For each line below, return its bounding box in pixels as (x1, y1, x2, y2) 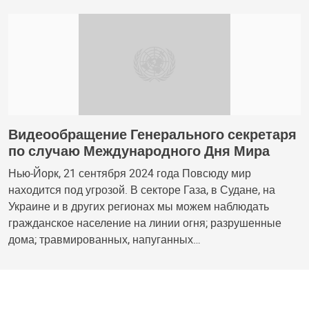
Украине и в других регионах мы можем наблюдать (8, 199, 269, 215)
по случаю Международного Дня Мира (8, 141, 270, 161)
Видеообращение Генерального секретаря (8, 125, 297, 144)
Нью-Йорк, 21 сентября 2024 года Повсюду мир (8, 166, 251, 181)
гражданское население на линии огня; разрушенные (8, 215, 281, 231)
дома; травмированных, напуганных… (8, 232, 201, 248)
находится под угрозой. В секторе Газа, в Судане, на (8, 182, 275, 198)
